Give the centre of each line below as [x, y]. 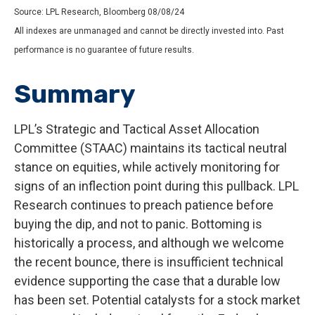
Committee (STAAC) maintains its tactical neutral [150, 148]
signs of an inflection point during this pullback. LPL [156, 186]
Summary [75, 94]
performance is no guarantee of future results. [104, 50]
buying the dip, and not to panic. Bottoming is [138, 224]
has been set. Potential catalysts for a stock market [157, 300]
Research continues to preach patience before [144, 205]
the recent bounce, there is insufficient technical [149, 262]
